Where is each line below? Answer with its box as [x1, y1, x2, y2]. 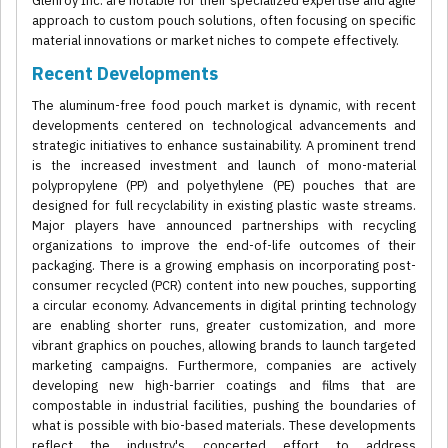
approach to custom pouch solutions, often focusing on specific [32, 12, 416, 30]
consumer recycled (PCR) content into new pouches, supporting [32, 277, 416, 295]
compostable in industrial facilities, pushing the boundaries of [32, 397, 416, 415]
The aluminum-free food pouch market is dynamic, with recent [32, 97, 416, 115]
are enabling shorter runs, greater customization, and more [32, 317, 416, 335]
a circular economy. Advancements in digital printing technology [32, 297, 416, 315]
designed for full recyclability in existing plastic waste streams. [32, 197, 416, 215]
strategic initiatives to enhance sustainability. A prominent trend [32, 137, 416, 155]
